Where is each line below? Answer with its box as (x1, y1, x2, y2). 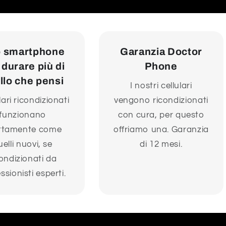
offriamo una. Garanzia (113, 125, 209, 135)
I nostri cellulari (130, 81, 192, 91)
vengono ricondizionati (114, 96, 208, 105)
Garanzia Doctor (120, 46, 202, 57)
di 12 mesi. (140, 140, 183, 149)
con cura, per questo (118, 110, 204, 120)
